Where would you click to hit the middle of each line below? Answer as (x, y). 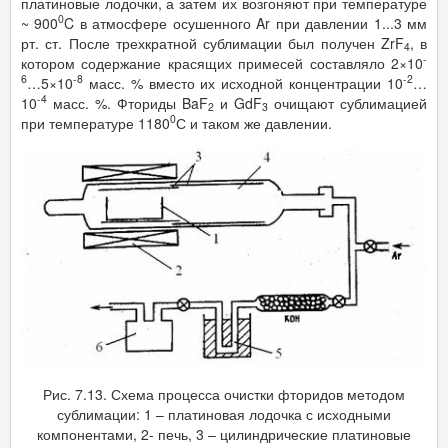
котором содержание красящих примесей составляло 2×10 (222, 62)
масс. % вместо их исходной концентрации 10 (243, 82)
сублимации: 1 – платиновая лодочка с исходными (224, 413)
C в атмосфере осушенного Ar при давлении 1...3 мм (246, 22)
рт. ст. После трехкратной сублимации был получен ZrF (212, 42)
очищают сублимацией (347, 102)
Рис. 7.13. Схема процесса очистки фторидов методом (224, 393)
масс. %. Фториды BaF (127, 102)
